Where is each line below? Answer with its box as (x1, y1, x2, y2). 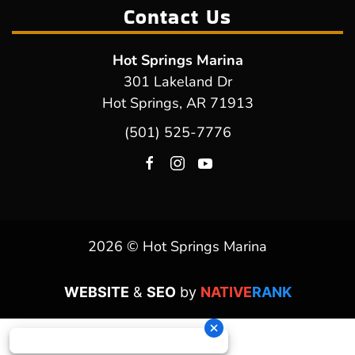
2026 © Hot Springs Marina (88, 237, 267, 257)
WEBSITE (63, 284, 129, 301)
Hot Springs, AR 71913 (101, 94, 254, 113)
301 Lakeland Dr (123, 72, 232, 92)
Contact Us (123, 3, 232, 32)
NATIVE (200, 284, 252, 301)
